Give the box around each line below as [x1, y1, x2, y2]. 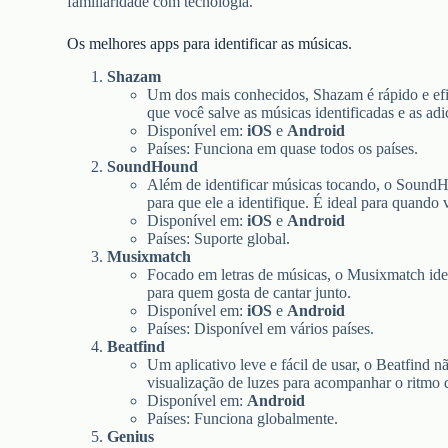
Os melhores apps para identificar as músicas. [67, 34, 353, 52]
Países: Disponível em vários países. [147, 319, 375, 337]
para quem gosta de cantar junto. [147, 283, 352, 301]
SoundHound [107, 157, 199, 175]
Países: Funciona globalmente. [147, 409, 339, 427]
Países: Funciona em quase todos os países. [147, 139, 419, 157]
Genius [107, 427, 155, 445]
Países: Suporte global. [147, 229, 291, 247]
